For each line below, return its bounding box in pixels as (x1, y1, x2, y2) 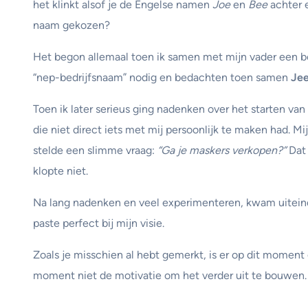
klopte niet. (33, 164, 88, 178)
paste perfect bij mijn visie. (33, 217, 164, 230)
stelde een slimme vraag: (33, 144, 157, 157)
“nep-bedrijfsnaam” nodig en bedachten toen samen (33, 71, 291, 85)
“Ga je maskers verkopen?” (157, 144, 286, 157)
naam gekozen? (33, 19, 110, 32)
